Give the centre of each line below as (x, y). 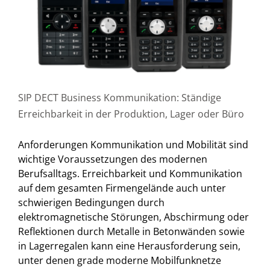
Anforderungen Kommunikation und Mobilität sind (133, 145)
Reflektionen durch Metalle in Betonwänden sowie (131, 232)
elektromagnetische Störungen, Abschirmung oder (133, 217)
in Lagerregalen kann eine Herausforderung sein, (129, 246)
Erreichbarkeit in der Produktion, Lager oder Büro (131, 114)
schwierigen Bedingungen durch (91, 203)
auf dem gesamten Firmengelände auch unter (122, 188)
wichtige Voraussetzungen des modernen (113, 159)
